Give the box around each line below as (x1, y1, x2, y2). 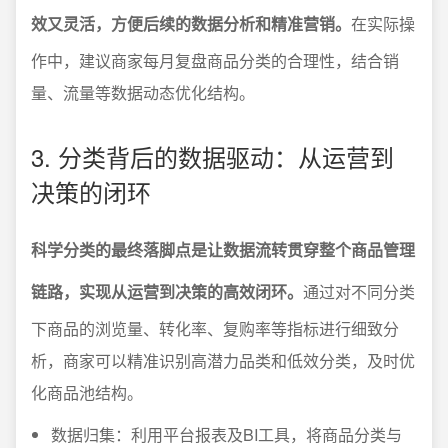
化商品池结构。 (31, 380, 143, 404)
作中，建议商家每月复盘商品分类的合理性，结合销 (31, 48, 399, 72)
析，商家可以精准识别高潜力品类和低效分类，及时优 (31, 348, 415, 372)
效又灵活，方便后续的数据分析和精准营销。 (31, 11, 351, 35)
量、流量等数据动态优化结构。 (31, 80, 255, 104)
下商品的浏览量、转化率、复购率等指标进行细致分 (31, 316, 399, 340)
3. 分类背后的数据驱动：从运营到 (31, 138, 394, 174)
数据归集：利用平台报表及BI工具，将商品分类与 (51, 422, 402, 446)
